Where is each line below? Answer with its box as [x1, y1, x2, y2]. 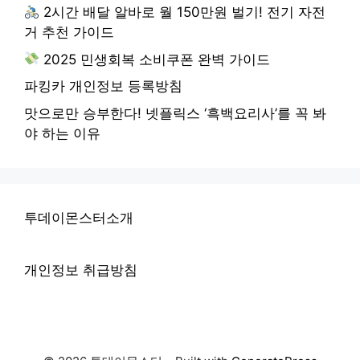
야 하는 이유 [24, 125, 100, 141]
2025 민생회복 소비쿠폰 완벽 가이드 [39, 51, 271, 67]
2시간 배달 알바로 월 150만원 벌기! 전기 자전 [39, 4, 326, 21]
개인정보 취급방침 [24, 261, 137, 278]
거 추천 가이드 [24, 24, 114, 41]
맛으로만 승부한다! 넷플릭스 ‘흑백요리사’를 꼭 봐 [24, 104, 326, 121]
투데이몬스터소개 [24, 209, 133, 226]
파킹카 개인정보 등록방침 [24, 78, 182, 95]
